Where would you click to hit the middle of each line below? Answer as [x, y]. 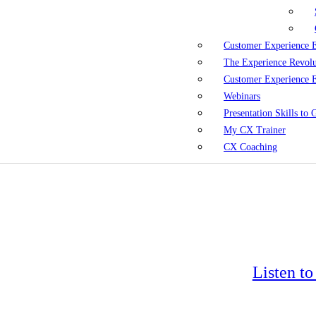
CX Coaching [250, 147]
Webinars [242, 96]
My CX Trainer [255, 130]
